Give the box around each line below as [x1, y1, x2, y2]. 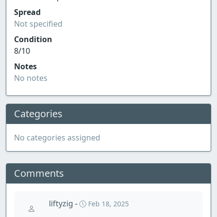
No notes [14, 73, 47, 83]
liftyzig [49, 198, 75, 209]
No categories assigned [14, 132, 100, 143]
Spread [14, 7, 41, 17]
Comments [14, 167, 64, 180]
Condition [14, 34, 52, 45]
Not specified [14, 18, 62, 29]
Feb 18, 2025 [88, 199, 129, 208]
